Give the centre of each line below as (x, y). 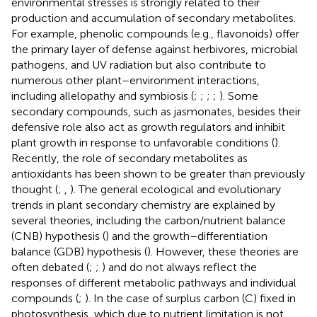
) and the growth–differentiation (186, 236)
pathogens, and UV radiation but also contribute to (139, 65)
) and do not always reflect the (179, 267)
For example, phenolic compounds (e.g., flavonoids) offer (155, 34)
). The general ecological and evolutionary (175, 190)
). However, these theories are (223, 252)
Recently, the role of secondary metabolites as (129, 158)
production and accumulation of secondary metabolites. (154, 18)
